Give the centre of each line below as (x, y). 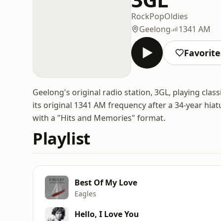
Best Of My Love (106, 182)
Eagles (85, 193)
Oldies (176, 16)
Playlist (61, 138)
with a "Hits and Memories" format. (99, 118)
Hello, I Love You (107, 214)
